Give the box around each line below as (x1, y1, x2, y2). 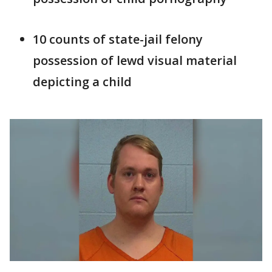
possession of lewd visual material (33, 52, 237, 69)
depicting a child (33, 73, 132, 90)
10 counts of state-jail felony (33, 31, 203, 47)
